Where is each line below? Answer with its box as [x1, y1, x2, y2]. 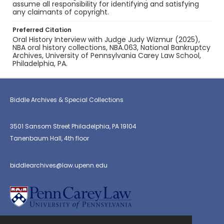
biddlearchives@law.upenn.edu [10, 161, 107, 169]
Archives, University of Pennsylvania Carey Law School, [12, 50, 201, 60]
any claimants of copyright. [12, 7, 109, 17]
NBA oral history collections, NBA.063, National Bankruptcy [12, 42, 210, 52]
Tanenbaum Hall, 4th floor [10, 134, 89, 142]
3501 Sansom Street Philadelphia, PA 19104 [10, 122, 136, 130]
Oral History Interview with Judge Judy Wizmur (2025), [12, 34, 200, 44]
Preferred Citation [12, 25, 71, 34]
